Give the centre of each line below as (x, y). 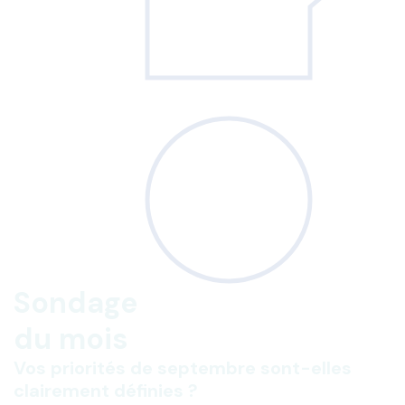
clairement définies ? (106, 390)
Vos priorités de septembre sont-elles (183, 367)
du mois (71, 339)
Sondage (75, 302)
